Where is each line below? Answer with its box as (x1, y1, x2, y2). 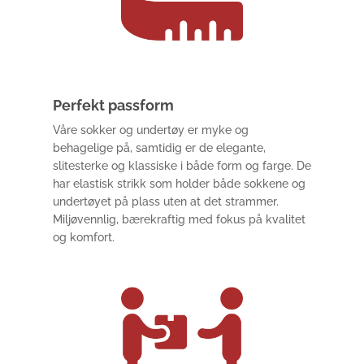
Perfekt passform (52, 97, 174, 114)
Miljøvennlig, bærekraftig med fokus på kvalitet (52, 213, 305, 226)
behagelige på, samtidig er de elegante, (52, 141, 266, 154)
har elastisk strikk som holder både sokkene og (52, 177, 305, 190)
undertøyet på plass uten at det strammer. (52, 195, 279, 208)
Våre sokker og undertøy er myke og (52, 123, 249, 136)
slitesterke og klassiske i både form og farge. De (52, 159, 311, 172)
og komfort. (52, 231, 115, 244)
